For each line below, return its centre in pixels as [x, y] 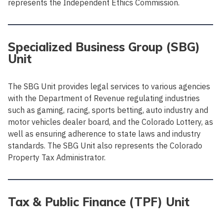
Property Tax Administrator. [57, 157]
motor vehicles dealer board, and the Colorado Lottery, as [110, 122]
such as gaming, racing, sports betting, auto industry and [108, 110]
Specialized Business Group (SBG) [104, 47]
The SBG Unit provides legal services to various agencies [109, 86]
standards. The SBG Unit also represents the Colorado [105, 145]
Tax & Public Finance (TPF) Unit [99, 202]
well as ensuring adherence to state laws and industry [104, 133]
